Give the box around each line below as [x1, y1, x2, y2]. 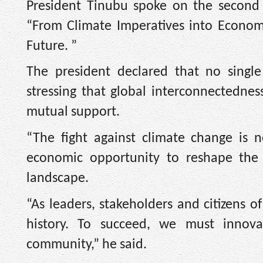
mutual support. [26, 105, 120, 120]
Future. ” [26, 39, 77, 53]
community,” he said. [26, 237, 147, 252]
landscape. [26, 171, 89, 186]
